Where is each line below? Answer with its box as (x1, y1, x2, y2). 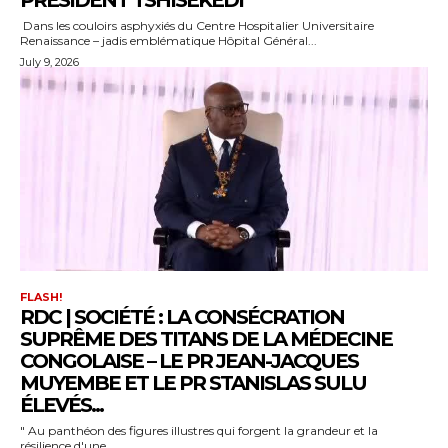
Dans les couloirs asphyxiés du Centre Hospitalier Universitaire (20, 17, 374, 33)
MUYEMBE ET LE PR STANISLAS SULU (20, 370, 366, 395)
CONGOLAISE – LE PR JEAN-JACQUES (20, 348, 358, 373)
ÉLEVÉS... (20, 392, 103, 417)
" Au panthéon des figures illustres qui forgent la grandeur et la (20, 422, 378, 438)
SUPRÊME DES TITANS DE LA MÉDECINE (20, 326, 392, 351)
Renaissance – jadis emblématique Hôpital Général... (20, 32, 317, 48)
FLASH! (20, 289, 62, 304)
